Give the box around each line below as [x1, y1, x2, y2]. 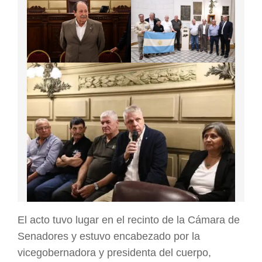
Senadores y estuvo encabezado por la [18, 230, 200, 243]
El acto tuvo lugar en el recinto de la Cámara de [18, 214, 240, 226]
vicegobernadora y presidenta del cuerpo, [18, 247, 211, 259]
